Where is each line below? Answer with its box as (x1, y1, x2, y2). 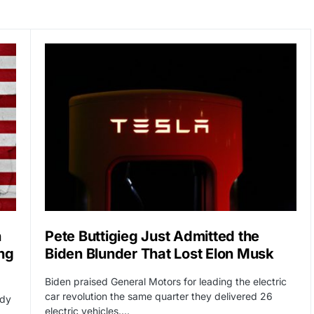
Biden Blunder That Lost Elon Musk (45, 245, 274, 263)
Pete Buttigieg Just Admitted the (45, 228, 259, 245)
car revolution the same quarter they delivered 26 (45, 290, 273, 303)
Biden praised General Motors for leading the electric (45, 275, 287, 288)
